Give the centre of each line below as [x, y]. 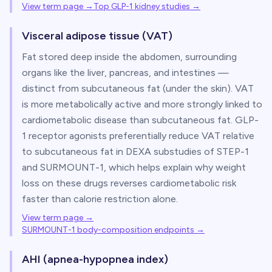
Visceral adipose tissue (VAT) [97, 36]
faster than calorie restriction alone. [100, 199]
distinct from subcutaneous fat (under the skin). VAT [138, 88]
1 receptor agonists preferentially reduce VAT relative [138, 136]
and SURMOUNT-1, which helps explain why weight [134, 167]
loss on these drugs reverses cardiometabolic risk [129, 183]
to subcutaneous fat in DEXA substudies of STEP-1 [135, 151]
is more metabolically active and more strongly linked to [142, 104]
